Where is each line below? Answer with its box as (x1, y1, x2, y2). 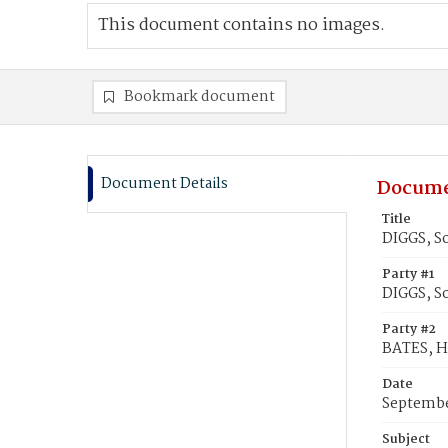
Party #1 (382, 264, 434, 285)
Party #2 (382, 319, 436, 340)
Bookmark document (124, 85, 275, 109)
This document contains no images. (98, 12, 385, 39)
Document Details (101, 172, 228, 196)
